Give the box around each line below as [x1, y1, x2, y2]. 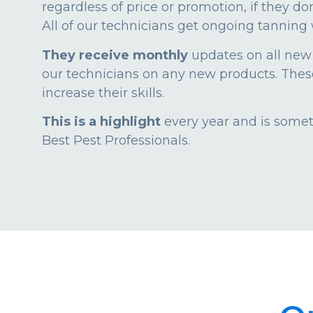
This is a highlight [42, 114, 161, 130]
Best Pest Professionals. [42, 133, 190, 149]
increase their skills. [42, 85, 164, 101]
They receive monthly [42, 47, 188, 63]
